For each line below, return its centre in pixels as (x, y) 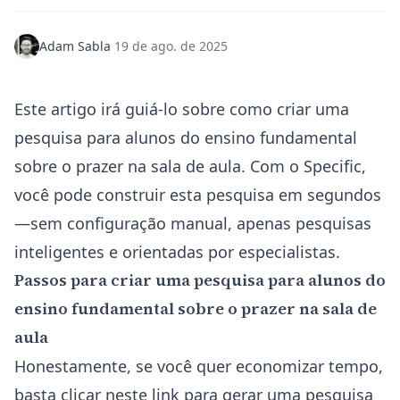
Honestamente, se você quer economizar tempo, (199, 366)
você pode (55, 195)
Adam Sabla (75, 46)
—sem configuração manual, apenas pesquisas (193, 223)
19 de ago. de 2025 (171, 46)
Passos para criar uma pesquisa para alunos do (200, 280)
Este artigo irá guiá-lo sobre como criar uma (182, 109)
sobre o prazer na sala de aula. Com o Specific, (190, 166)
